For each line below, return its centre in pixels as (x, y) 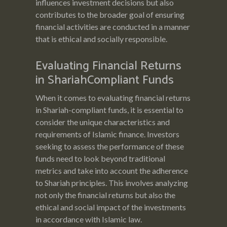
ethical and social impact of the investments (111, 207)
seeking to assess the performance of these (110, 146)
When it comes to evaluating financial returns (113, 97)
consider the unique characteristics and (103, 122)
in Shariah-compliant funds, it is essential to (109, 109)
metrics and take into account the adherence (112, 170)
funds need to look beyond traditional (100, 158)
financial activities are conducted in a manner (113, 26)
